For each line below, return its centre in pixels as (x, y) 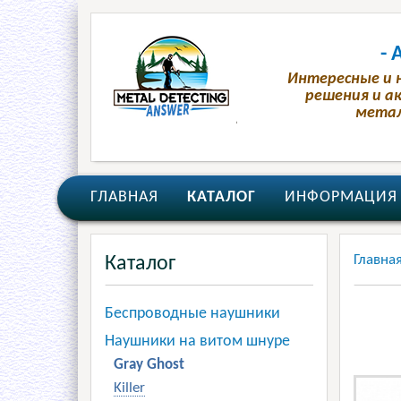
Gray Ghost (149, 365)
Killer (129, 388)
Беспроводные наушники (192, 314)
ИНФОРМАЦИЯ (341, 197)
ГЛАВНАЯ (124, 197)
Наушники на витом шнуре (197, 341)
